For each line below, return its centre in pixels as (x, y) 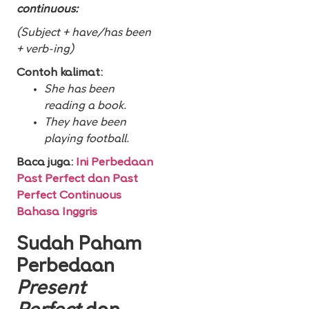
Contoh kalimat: (60, 73)
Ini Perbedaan (114, 163)
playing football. (87, 140)
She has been (79, 90)
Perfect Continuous (69, 196)
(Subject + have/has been (84, 33)
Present (51, 290)
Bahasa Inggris (57, 213)
